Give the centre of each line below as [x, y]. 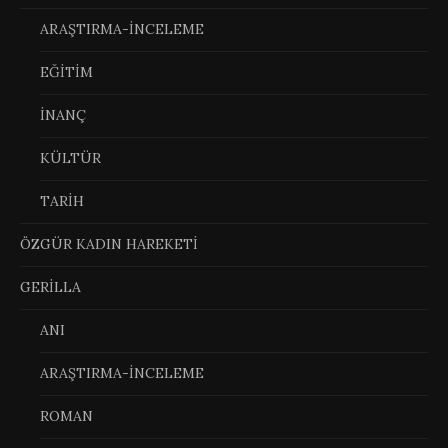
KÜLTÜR [70, 157]
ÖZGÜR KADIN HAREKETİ [109, 243]
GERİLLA [50, 286]
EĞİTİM [66, 71]
